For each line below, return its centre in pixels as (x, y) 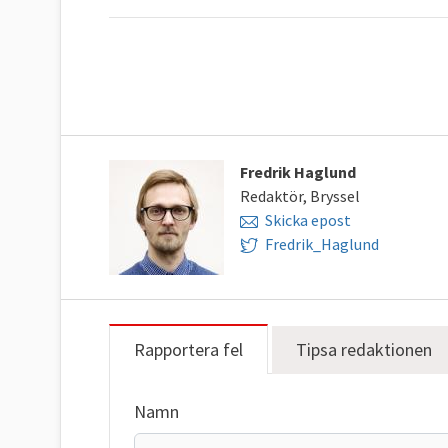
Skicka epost (308, 219)
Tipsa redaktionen (364, 349)
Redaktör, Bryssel (300, 195)
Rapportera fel (188, 349)
